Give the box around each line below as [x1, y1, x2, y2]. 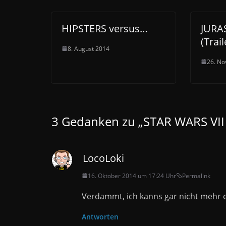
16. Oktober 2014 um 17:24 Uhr [88, 171, 176, 180]
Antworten [82, 211, 119, 221]
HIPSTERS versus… [62, 21, 148, 35]
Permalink [182, 171, 210, 180]
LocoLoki [83, 151, 124, 165]
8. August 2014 [68, 44, 109, 53]
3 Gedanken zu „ [51, 112, 143, 130]
